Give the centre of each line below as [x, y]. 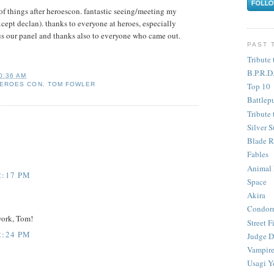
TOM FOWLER [71, 84]
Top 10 [259, 87]
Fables [258, 154]
